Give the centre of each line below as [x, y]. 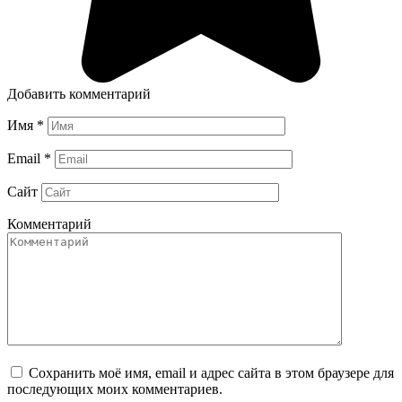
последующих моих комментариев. [115, 389]
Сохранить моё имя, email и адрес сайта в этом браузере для [211, 372]
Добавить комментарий [79, 93]
